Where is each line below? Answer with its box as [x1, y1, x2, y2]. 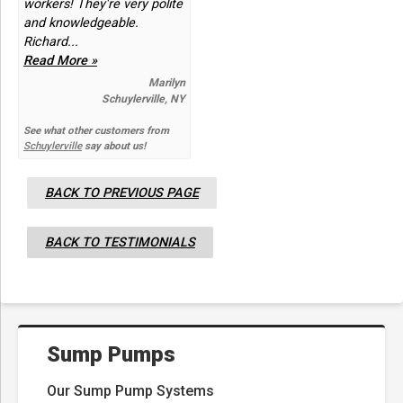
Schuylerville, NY [101, 93, 185, 106]
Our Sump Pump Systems [47, 382, 214, 400]
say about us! [82, 139, 146, 153]
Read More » [23, 53, 97, 69]
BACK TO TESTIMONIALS [45, 235, 195, 251]
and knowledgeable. [23, 15, 139, 31]
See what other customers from [23, 124, 169, 138]
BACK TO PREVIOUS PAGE [45, 185, 199, 201]
